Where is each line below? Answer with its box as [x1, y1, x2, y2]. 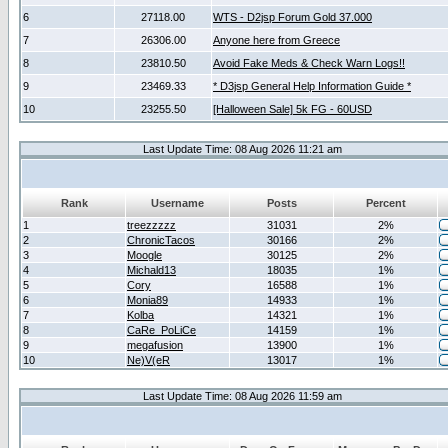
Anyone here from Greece [213, 34, 340, 46]
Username [151, 197, 204, 209]
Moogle [127, 249, 162, 261]
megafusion [127, 339, 183, 351]
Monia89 [127, 294, 168, 306]
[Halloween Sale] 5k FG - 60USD [213, 103, 372, 115]
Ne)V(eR [127, 354, 170, 366]
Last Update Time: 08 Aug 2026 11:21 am [142, 143, 342, 155]
